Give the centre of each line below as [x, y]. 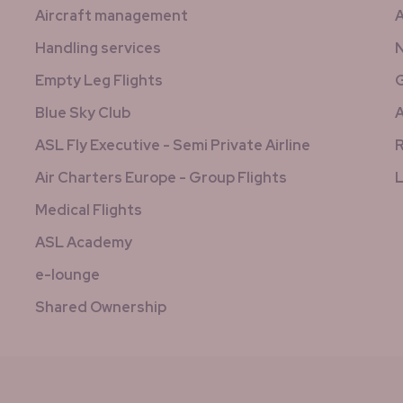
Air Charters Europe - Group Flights [161, 178]
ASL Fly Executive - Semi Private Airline [173, 145]
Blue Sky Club [83, 113]
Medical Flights [89, 210]
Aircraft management [112, 16]
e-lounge [67, 275]
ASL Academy [84, 242]
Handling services [98, 48]
